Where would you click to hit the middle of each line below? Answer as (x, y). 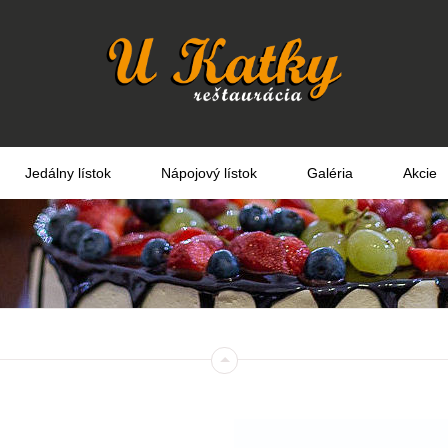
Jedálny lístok (67, 173)
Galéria (329, 173)
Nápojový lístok (208, 173)
